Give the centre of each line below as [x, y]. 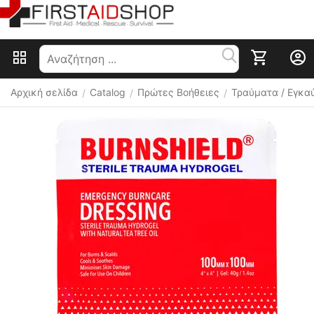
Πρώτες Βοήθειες [178, 92]
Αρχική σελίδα [44, 92]
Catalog [108, 92]
